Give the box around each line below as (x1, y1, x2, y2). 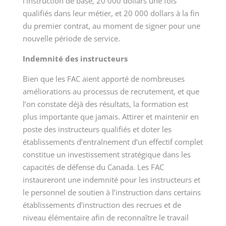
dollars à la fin (148, 8, 199, 19)
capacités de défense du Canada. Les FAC (22, 162, 164, 173)
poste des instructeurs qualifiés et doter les (22, 124, 172, 135)
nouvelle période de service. (22, 33, 120, 44)
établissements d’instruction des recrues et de (22, 200, 181, 210)
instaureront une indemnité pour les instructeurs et (22, 175, 200, 185)
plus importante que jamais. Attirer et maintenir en (22, 111, 199, 122)
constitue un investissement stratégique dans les (22, 149, 191, 160)
